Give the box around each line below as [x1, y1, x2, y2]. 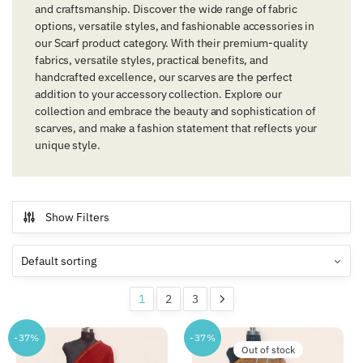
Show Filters [45, 210, 109, 225]
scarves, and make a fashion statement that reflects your [35, 121, 318, 136]
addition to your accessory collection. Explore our [35, 87, 282, 102]
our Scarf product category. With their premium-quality [35, 36, 308, 51]
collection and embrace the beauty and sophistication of [35, 104, 316, 119]
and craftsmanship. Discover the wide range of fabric [35, 2, 297, 17]
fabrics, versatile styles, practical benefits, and [35, 53, 268, 68]
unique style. [35, 138, 100, 153]
